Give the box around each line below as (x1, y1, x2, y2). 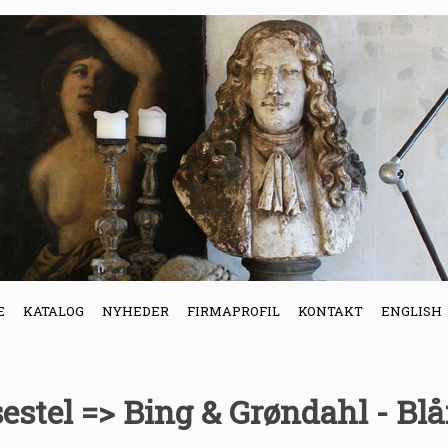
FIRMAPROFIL (187, 302, 280, 320)
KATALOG (23, 302, 84, 320)
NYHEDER (102, 302, 169, 320)
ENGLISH (381, 302, 442, 320)
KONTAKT (298, 302, 363, 320)
